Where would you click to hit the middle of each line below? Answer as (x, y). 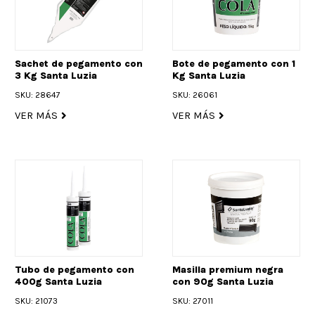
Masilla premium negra (228, 269)
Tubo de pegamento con (75, 269)
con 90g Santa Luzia (223, 281)
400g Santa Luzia (58, 281)
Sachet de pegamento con (79, 64)
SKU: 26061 (195, 95)
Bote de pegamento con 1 (234, 64)
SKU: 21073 (36, 301)
